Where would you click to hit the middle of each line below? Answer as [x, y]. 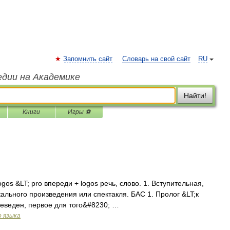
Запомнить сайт [88, 59]
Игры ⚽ [79, 112]
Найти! [195, 95]
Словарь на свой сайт [156, 59]
